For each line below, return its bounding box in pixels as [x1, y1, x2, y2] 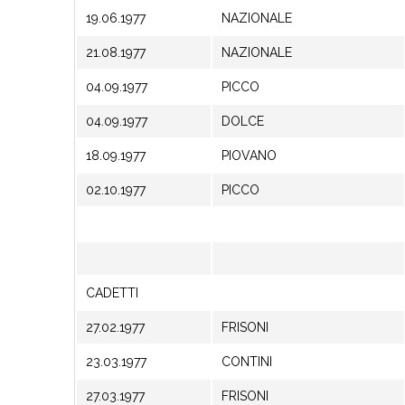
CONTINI [221, 354, 272, 369]
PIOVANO [221, 148, 277, 163]
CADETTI [86, 286, 138, 300]
